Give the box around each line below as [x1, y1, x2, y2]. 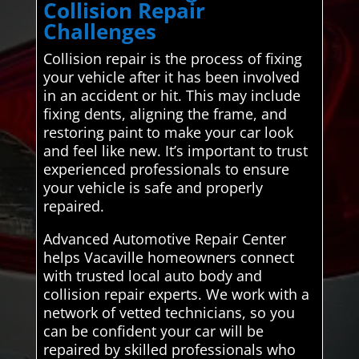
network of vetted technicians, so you [42, 302, 295, 322]
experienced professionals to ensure [42, 159, 289, 179]
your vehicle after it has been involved [42, 67, 300, 87]
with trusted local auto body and [42, 265, 262, 285]
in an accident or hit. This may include [42, 85, 301, 105]
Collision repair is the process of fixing [42, 48, 302, 68]
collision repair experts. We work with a [42, 284, 309, 304]
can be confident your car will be [42, 321, 264, 341]
